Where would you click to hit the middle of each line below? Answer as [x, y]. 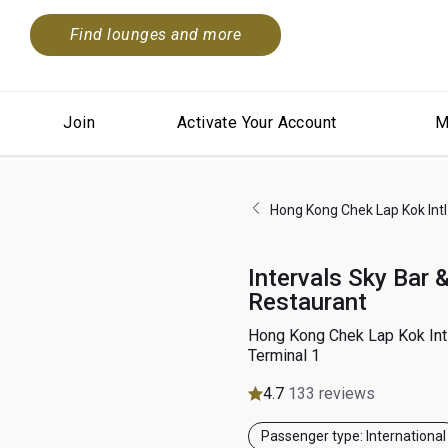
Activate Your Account [256, 122]
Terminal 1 [284, 355]
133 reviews [331, 393]
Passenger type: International [353, 435]
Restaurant [307, 301]
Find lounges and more [156, 34]
